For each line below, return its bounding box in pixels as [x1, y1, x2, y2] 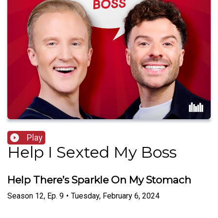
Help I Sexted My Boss [7, 143, 177, 162]
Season [7, 191, 33, 200]
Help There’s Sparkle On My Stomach [7, 174, 191, 186]
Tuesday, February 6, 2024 [71, 191, 160, 200]
